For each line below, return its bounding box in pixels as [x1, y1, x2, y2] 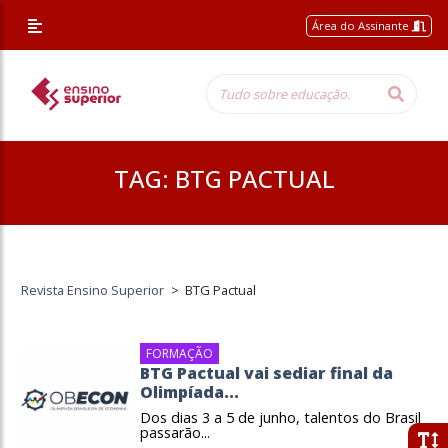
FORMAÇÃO [146, 345, 213, 362]
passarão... [140, 423, 210, 442]
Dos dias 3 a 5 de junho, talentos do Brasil [140, 408, 421, 427]
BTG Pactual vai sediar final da [140, 362, 393, 384]
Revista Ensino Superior [21, 281, 165, 299]
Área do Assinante [312, 18, 413, 33]
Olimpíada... [140, 381, 239, 403]
